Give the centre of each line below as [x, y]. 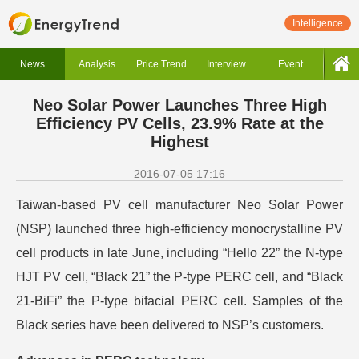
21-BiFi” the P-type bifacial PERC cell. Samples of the [179, 301]
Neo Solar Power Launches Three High [179, 105]
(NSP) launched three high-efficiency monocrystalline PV [179, 229]
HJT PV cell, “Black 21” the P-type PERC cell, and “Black [179, 277]
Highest [179, 142]
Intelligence [318, 23]
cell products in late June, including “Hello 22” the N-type [179, 253]
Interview [226, 64]
